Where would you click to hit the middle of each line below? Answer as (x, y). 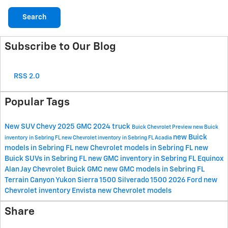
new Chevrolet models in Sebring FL (135, 148)
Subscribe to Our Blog (60, 47)
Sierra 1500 (97, 180)
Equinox (210, 159)
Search (34, 17)
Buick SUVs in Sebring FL (46, 159)
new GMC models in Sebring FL (154, 170)
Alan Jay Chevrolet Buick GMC (54, 170)
